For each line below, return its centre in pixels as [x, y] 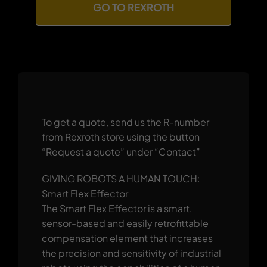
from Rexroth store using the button [120, 136]
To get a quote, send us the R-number [125, 122]
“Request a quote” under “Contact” [121, 151]
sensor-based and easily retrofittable [125, 223]
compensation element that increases [127, 238]
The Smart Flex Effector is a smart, [117, 208]
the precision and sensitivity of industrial [131, 253]
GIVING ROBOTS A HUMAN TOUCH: [121, 178]
